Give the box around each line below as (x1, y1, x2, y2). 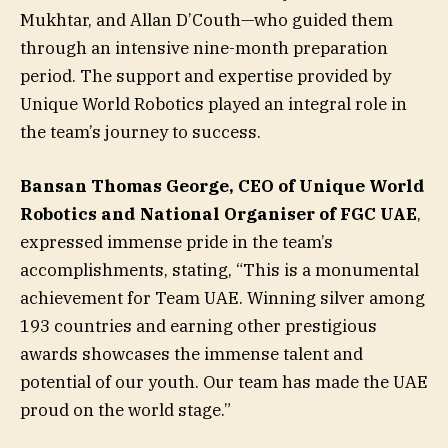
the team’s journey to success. (20, 120, 261, 143)
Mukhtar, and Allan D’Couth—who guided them (20, 8, 393, 31)
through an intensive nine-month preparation (20, 36, 388, 59)
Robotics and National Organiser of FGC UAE (20, 202, 417, 225)
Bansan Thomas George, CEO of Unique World (20, 174, 425, 197)
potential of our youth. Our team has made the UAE (20, 370, 428, 393)
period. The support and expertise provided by (20, 64, 391, 87)
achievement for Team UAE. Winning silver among (20, 286, 425, 309)
